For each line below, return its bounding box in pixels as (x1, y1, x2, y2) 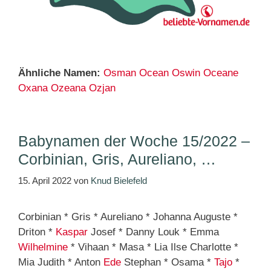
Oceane (203, 67, 238, 79)
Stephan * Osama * (121, 256, 214, 269)
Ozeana (51, 82, 86, 94)
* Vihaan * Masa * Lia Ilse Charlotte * (68, 241, 238, 253)
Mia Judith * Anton (18, 256, 103, 269)
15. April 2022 (18, 175, 71, 186)
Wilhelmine (18, 241, 68, 253)
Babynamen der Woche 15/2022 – (18, 132, 250, 149)
